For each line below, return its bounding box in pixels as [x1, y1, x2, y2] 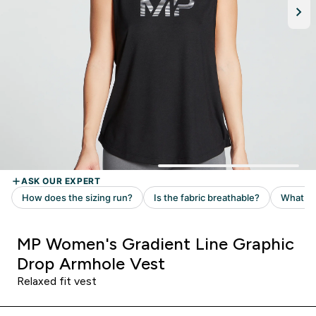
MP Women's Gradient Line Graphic [17, 234, 294, 253]
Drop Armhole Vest [17, 254, 165, 273]
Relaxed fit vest [17, 275, 97, 287]
